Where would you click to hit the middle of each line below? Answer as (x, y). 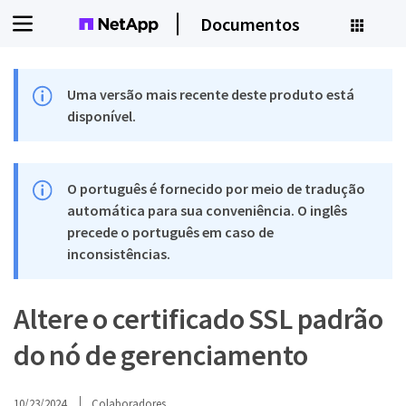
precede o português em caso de (171, 232)
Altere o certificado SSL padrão (198, 319)
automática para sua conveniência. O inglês (208, 210)
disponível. (102, 116)
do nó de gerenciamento (161, 355)
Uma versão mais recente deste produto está (211, 94)
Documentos (250, 24)
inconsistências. (119, 254)
